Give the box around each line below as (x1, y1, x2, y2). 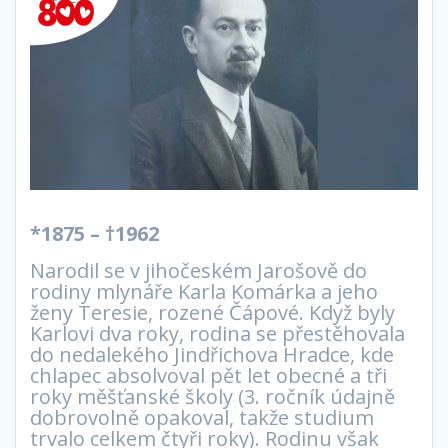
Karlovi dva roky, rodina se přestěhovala (30, 320, 405, 348)
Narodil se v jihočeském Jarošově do (30, 257, 367, 285)
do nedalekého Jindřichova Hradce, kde (30, 341, 394, 369)
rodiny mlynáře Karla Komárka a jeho (30, 278, 378, 306)
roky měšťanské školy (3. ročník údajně (30, 383, 395, 411)
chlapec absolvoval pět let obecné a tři (30, 362, 387, 390)
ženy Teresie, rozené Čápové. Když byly (30, 299, 395, 327)
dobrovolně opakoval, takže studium (30, 404, 374, 432)
